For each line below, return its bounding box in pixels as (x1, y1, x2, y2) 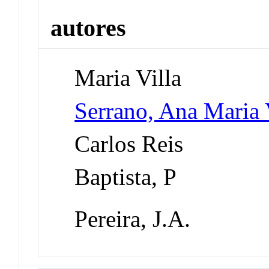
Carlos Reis (74, 130, 184, 157)
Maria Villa (74, 64, 182, 91)
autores (50, 14, 127, 41)
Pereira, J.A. (74, 205, 191, 232)
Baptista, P (74, 163, 177, 190)
